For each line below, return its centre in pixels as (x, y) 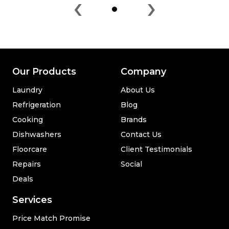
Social (131, 164)
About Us (138, 90)
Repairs (27, 164)
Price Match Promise (51, 218)
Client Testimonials (156, 149)
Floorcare (30, 149)
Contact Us (141, 134)
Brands (134, 119)
